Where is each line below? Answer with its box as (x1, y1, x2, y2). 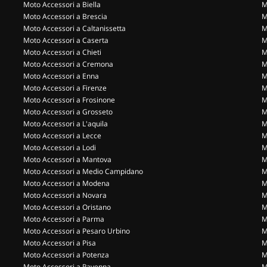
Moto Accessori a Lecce (23, 131, 101, 141)
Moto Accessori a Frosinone (23, 95, 115, 105)
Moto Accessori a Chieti (23, 47, 101, 57)
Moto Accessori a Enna (23, 71, 99, 81)
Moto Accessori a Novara (23, 190, 107, 200)
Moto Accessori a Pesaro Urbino (23, 226, 130, 236)
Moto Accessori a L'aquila (23, 119, 108, 129)
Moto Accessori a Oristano (23, 202, 111, 212)
